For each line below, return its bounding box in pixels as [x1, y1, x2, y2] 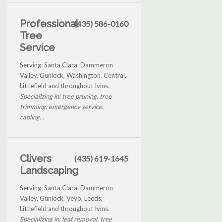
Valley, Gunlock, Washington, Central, [20, 71, 126, 79]
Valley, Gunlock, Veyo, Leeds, [20, 194, 103, 202]
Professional [20, 17, 78, 30]
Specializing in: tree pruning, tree [20, 92, 111, 100]
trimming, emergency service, [20, 102, 104, 111]
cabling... [20, 112, 44, 121]
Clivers [20, 152, 52, 165]
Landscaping [20, 164, 78, 176]
